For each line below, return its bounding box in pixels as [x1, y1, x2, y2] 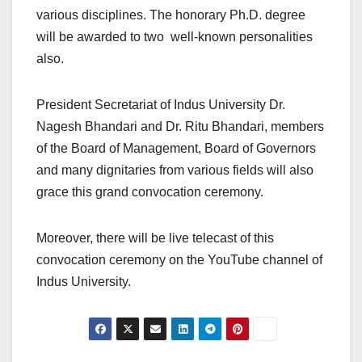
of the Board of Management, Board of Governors [36, 141, 316, 156]
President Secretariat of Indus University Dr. [36, 98, 285, 112]
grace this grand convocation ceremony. [36, 185, 263, 200]
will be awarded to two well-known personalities [36, 30, 313, 44]
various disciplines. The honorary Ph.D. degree [36, 8, 305, 23]
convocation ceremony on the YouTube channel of [36, 253, 322, 267]
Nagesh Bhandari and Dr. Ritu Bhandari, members [36, 120, 324, 134]
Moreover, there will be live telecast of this [36, 231, 274, 246]
